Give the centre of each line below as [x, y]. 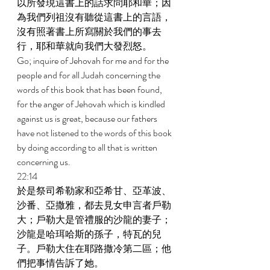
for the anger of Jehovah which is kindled [92, 104]
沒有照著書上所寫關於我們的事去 [89, 32]
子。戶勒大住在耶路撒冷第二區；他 [94, 249]
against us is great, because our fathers [88, 118]
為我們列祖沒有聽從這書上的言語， [94, 17]
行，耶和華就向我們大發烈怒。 [85, 46]
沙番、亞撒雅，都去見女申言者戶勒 [94, 205]
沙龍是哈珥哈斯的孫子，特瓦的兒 [89, 234]
